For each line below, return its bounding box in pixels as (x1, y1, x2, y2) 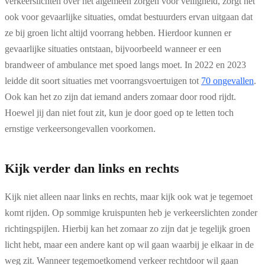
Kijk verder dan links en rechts (5, 160, 179, 176)
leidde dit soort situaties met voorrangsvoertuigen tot (5, 75, 201, 86)
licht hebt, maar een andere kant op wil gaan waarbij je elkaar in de (5, 239, 254, 250)
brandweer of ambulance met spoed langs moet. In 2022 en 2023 (5, 59, 246, 70)
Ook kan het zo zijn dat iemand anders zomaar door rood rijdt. (5, 91, 236, 102)
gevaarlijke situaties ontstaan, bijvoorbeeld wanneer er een (5, 43, 221, 54)
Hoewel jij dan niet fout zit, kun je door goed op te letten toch (5, 107, 234, 118)
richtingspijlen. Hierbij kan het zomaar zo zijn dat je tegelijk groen (5, 223, 250, 234)
